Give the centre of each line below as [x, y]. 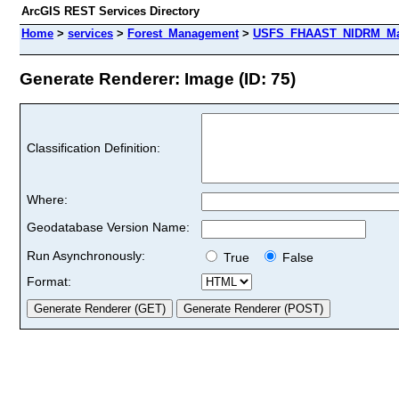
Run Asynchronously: [86, 255]
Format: [49, 281]
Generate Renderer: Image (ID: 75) [158, 78]
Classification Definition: [94, 147]
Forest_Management [183, 33]
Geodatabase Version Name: [108, 227]
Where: [47, 199]
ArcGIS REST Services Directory [110, 11]
